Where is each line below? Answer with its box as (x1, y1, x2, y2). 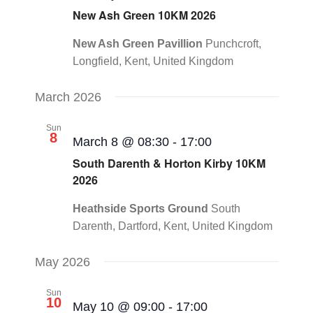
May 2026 (34, 255, 90, 270)
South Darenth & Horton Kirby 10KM (72, 155, 265, 172)
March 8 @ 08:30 (72, 134, 169, 149)
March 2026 (34, 89, 101, 104)
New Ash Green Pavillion (72, 37, 205, 50)
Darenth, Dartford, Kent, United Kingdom (72, 220, 272, 233)
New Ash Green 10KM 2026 (72, 6, 216, 23)
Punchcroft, (205, 37, 261, 50)
